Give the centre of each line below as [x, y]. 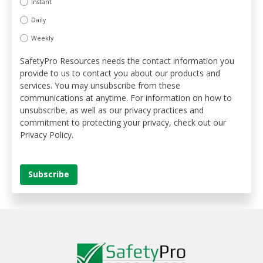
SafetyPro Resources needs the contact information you [127, 60]
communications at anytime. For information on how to [126, 97]
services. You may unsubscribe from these [100, 85]
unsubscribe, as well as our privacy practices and [112, 110]
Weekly [42, 38]
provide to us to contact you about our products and [120, 73]
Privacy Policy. [47, 134]
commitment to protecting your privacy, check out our [123, 122]
